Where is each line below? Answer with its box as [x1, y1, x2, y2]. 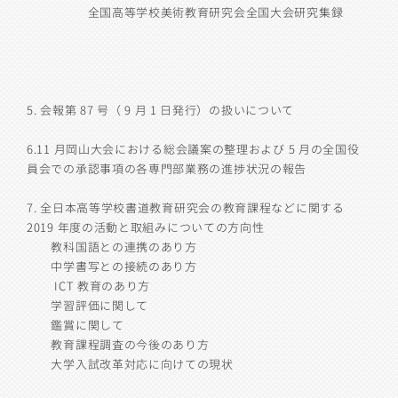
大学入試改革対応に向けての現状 [27, 355, 234, 372]
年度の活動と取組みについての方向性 [57, 219, 265, 235]
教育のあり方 [76, 277, 151, 294]
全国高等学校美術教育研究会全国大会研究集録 [27, 4, 344, 20]
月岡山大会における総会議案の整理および [53, 140, 285, 157]
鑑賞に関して [27, 316, 124, 333]
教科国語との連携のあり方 [27, 238, 197, 255]
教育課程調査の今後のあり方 [27, 336, 210, 353]
